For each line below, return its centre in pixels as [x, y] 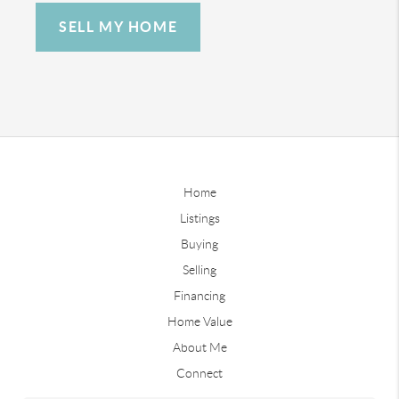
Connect [199, 373]
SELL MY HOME [118, 26]
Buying [199, 244]
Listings [199, 218]
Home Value [199, 321]
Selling [199, 269]
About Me [199, 347]
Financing [199, 295]
